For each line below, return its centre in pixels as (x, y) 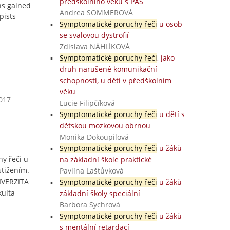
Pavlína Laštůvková (91, 171)
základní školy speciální (100, 193)
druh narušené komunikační (108, 69)
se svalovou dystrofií (94, 35)
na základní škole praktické (106, 159)
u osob (169, 24)
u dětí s (171, 114)
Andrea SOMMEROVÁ (96, 13)
